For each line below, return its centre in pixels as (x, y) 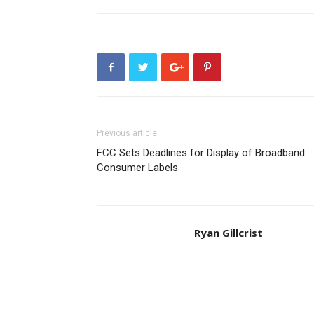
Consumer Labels (137, 168)
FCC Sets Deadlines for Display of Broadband (201, 153)
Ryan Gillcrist (228, 233)
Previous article (127, 133)
